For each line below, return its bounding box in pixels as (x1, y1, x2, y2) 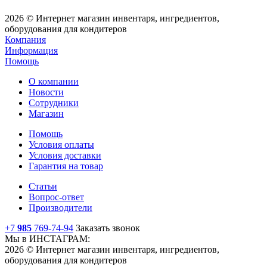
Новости (29, 87, 64, 98)
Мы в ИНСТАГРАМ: (5, 234, 90, 244)
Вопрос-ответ (29, 192, 84, 203)
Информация (5, 45, 58, 56)
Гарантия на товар (29, 161, 103, 172)
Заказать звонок (76, 223, 140, 234)
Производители (29, 203, 92, 213)
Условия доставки (29, 150, 101, 161)
